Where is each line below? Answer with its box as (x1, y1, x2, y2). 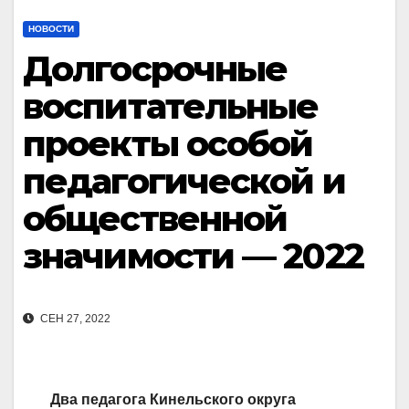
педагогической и (23, 160, 345, 203)
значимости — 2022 (23, 235, 363, 278)
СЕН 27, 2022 (37, 312, 110, 326)
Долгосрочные (23, 47, 288, 90)
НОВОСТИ (28, 24, 74, 34)
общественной (23, 197, 288, 240)
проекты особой (23, 122, 313, 165)
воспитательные (23, 85, 319, 128)
